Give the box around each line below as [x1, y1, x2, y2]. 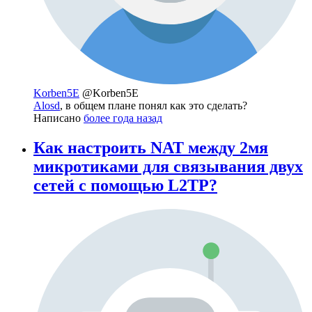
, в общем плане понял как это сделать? [60, 99, 247, 111]
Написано [33, 111, 84, 124]
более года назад [84, 111, 162, 124]
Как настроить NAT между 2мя [33, 138, 268, 157]
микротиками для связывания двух [33, 157, 303, 175]
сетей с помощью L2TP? [33, 175, 217, 194]
